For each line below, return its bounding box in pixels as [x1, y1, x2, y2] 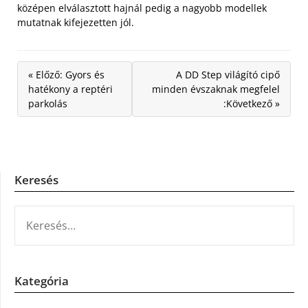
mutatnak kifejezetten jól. [17, 16, 134, 29]
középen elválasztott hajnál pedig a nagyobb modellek [17, 1, 267, 14]
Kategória [14, 273, 69, 289]
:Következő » [223, 97, 280, 110]
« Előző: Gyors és [28, 68, 104, 81]
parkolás [28, 97, 67, 110]
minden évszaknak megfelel [152, 82, 280, 96]
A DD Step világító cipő [176, 68, 280, 81]
